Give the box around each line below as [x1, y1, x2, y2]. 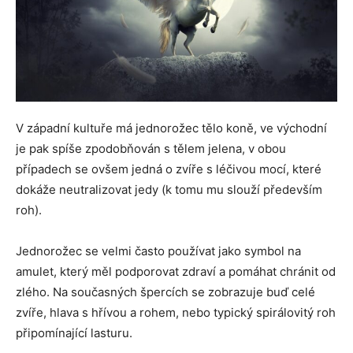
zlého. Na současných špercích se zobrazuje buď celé [16, 284, 315, 299]
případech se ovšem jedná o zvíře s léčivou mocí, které [16, 161, 321, 176]
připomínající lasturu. [16, 325, 132, 340]
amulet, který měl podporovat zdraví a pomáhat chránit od [16, 263, 336, 279]
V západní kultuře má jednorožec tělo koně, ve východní [16, 120, 327, 136]
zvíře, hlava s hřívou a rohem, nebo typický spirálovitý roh [16, 304, 336, 320]
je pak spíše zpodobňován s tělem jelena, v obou [16, 140, 286, 156]
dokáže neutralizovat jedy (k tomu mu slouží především [16, 181, 322, 197]
